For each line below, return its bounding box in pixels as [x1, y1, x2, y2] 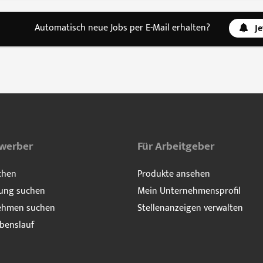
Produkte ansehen [137, 166, 210, 183]
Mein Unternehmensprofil [137, 183, 241, 200]
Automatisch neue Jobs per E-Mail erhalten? [34, 19, 210, 36]
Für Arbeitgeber [137, 137, 214, 156]
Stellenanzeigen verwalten [137, 200, 243, 217]
